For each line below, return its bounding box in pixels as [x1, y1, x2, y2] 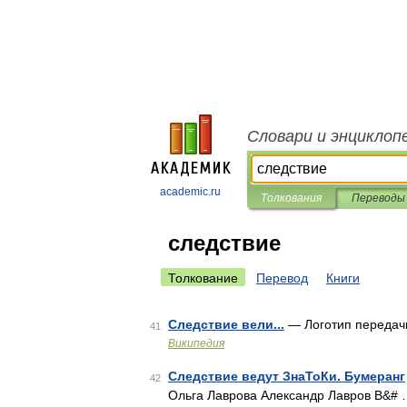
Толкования [261, 192, 322, 204]
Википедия [168, 337, 224, 350]
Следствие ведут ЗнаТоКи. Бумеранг [168, 369, 405, 383]
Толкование [168, 271, 238, 285]
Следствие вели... [168, 317, 284, 332]
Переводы [351, 192, 405, 204]
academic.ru [160, 185, 221, 198]
